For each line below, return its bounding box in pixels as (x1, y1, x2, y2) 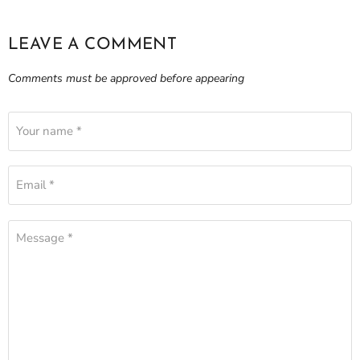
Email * (16, 177, 55, 194)
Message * (16, 230, 73, 247)
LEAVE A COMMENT (8, 36, 178, 53)
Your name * (16, 122, 82, 139)
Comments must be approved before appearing (8, 70, 244, 86)
